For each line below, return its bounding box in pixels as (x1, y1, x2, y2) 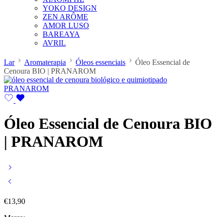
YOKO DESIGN (43, 4, 97, 12)
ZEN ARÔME (43, 13, 88, 21)
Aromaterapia (24, 58, 66, 66)
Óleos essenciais (76, 58, 125, 66)
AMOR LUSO (43, 21, 89, 30)
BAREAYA (43, 30, 80, 38)
